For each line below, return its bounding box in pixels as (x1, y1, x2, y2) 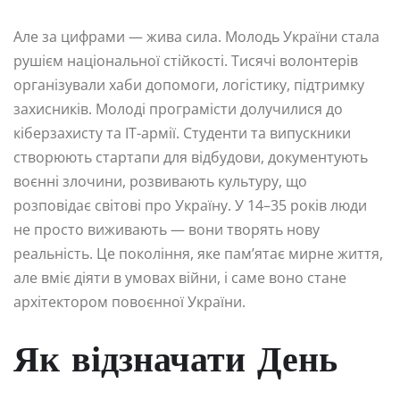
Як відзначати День (13, 344, 337, 380)
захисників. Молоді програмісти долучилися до (13, 98, 343, 119)
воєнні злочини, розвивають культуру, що (13, 171, 307, 191)
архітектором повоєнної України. (13, 291, 246, 312)
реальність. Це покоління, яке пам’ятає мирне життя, (13, 243, 383, 263)
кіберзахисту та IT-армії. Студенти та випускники (13, 122, 351, 143)
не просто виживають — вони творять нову (13, 219, 320, 239)
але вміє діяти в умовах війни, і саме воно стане (13, 267, 346, 287)
